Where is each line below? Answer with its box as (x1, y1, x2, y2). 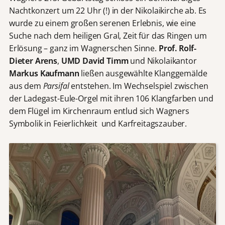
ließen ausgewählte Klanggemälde (79, 68, 207, 79)
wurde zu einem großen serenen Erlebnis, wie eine (9, 18, 196, 29)
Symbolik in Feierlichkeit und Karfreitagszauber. (9, 118, 187, 130)
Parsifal (43, 80, 69, 92)
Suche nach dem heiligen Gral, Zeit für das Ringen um (9, 30, 207, 42)
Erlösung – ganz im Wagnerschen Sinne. (9, 43, 159, 54)
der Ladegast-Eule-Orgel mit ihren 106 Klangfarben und (9, 93, 213, 104)
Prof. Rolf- (158, 43, 197, 54)
